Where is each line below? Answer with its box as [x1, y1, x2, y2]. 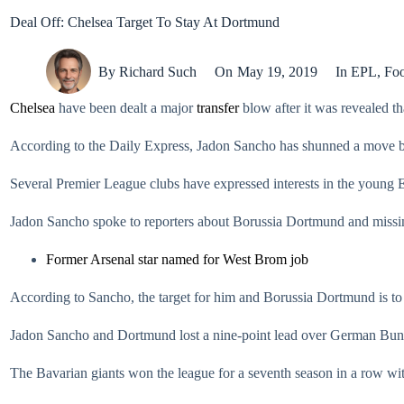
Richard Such [119, 63, 197, 79]
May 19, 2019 [236, 63, 317, 79]
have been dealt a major [55, 100, 197, 115]
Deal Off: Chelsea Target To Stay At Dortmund [10, 14, 280, 30]
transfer [197, 100, 239, 115]
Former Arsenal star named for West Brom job [46, 252, 308, 267]
